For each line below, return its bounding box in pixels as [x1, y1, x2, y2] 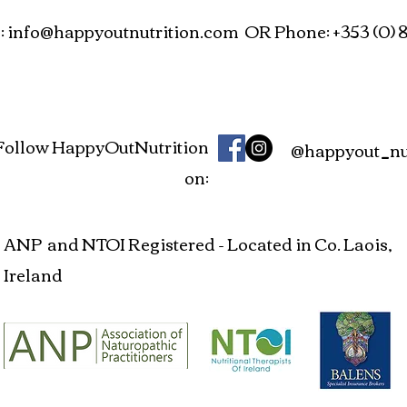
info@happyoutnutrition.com [7, 15, 239, 46]
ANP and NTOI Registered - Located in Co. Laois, [4, 227, 392, 259]
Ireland [4, 258, 65, 290]
